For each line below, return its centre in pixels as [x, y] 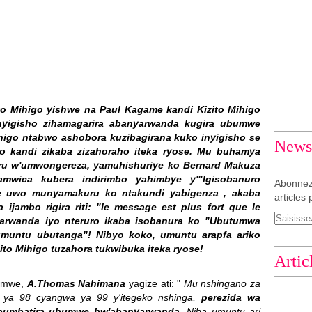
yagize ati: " [156, 283]
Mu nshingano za [222, 283]
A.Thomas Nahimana [78, 283]
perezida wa [231, 297]
